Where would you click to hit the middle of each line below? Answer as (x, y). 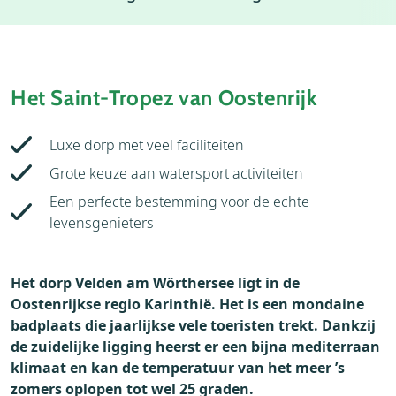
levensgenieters (102, 223)
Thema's (81, 27)
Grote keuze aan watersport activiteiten (176, 173)
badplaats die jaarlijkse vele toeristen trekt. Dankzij (193, 325)
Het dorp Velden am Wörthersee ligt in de (155, 283)
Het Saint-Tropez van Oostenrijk (164, 98)
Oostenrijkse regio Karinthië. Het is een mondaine (187, 304)
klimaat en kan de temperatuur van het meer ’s (178, 368)
